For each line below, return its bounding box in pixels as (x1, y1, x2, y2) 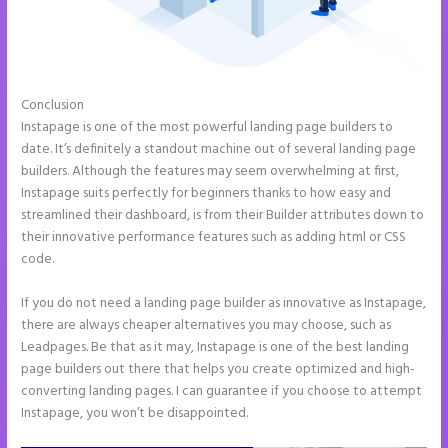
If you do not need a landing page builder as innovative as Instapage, (21, 293, 427, 315)
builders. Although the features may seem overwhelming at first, (21, 161, 400, 183)
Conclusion (21, 95, 88, 117)
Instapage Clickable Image (87, 95, 243, 117)
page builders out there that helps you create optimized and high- (21, 359, 416, 381)
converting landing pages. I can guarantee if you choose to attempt (21, 381, 423, 403)
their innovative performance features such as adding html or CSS (21, 227, 407, 249)
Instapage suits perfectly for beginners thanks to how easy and (21, 183, 392, 205)
